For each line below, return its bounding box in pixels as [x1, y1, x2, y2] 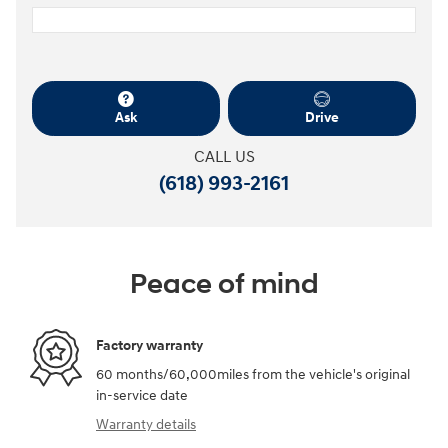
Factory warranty [96, 336, 203, 354]
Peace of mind [129, 267, 319, 303]
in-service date [96, 387, 188, 405]
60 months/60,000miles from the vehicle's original [96, 366, 410, 384]
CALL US [193, 148, 255, 168]
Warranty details [96, 416, 196, 434]
